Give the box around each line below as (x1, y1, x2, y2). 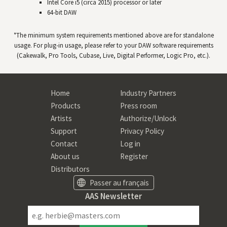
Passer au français (90, 178, 149, 188)
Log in (120, 138, 140, 148)
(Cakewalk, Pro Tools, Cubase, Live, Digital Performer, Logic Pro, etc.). (17, 51, 210, 60)
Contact (51, 138, 78, 148)
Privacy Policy (120, 126, 164, 136)
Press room (120, 100, 157, 110)
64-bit (47, 8, 64, 17)
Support (51, 126, 78, 136)
